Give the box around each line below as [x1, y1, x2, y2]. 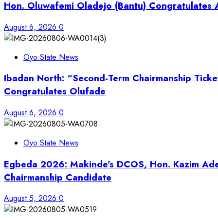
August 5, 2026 [4, 193, 59, 204]
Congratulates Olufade [4, 85, 106, 98]
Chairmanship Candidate [4, 170, 111, 184]
